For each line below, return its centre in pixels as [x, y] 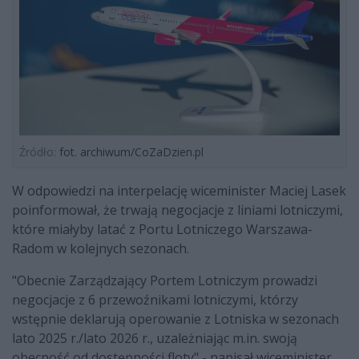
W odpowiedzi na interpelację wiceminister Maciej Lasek [179, 190]
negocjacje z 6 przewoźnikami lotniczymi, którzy [155, 299]
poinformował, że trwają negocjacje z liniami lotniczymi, [177, 210]
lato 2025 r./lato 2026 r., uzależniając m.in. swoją [155, 338]
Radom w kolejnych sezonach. [101, 248]
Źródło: [38, 151]
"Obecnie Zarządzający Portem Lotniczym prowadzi [165, 280]
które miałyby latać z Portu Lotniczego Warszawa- [162, 229]
